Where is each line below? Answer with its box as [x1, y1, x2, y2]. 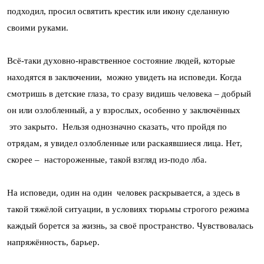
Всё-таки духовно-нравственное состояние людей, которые [7, 56, 235, 65]
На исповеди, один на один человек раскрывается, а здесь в [7, 188, 240, 197]
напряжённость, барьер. [7, 237, 100, 247]
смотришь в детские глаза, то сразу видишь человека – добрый [7, 89, 251, 98]
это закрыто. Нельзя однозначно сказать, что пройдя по [7, 122, 227, 131]
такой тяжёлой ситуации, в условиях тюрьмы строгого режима [7, 204, 249, 214]
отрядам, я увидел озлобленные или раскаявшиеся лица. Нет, [7, 138, 242, 148]
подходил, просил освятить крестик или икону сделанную [7, 6, 229, 16]
